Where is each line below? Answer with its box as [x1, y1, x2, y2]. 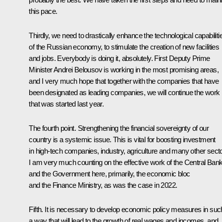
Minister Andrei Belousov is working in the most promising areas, [29, 65, 219, 74]
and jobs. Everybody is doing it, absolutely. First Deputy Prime [29, 54, 210, 62]
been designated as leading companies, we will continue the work [29, 88, 220, 97]
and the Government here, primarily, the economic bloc [29, 169, 190, 178]
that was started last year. [29, 99, 104, 108]
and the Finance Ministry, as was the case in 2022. [29, 180, 177, 189]
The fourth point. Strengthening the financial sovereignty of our [29, 123, 209, 132]
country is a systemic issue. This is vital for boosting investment [29, 135, 216, 144]
